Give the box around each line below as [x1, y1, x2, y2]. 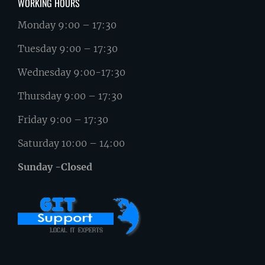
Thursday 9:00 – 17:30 [18, 90, 122, 102]
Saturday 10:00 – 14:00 [18, 137, 125, 150]
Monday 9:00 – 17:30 [18, 19, 117, 31]
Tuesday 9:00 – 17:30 [18, 43, 118, 55]
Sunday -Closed [18, 161, 92, 173]
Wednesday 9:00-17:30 [18, 66, 125, 79]
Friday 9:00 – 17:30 [18, 114, 108, 126]
